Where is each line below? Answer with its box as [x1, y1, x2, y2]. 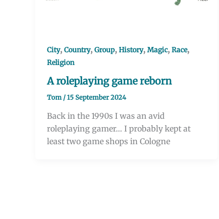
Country [64, 45, 90, 54]
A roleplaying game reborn [47, 74, 172, 87]
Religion [47, 58, 74, 67]
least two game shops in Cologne [47, 136, 170, 147]
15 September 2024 [67, 93, 126, 102]
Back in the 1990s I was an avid [47, 111, 165, 121]
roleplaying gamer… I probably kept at [47, 124, 191, 134]
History [119, 45, 143, 54]
